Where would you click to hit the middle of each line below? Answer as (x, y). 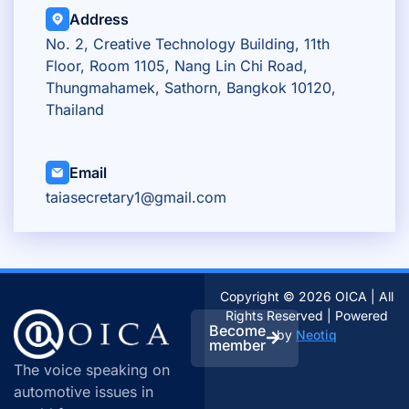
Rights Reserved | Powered (307, 315)
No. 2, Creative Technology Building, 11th (188, 43)
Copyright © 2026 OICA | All (307, 296)
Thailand (75, 109)
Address (99, 19)
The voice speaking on (92, 369)
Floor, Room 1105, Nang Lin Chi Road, (177, 65)
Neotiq (316, 334)
